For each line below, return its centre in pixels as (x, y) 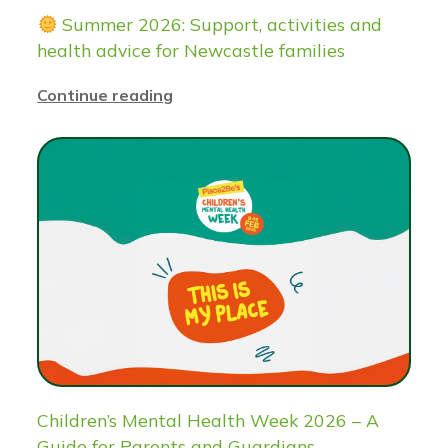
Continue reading (105, 95)
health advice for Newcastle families (191, 50)
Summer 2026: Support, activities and (220, 24)
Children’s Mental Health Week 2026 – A (208, 420)
